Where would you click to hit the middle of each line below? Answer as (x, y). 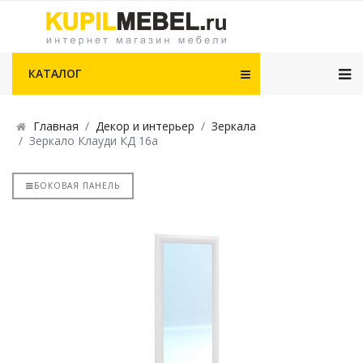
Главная (56, 126)
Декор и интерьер (145, 126)
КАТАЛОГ (55, 74)
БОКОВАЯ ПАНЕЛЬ (77, 186)
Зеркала (234, 126)
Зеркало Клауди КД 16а (94, 141)
